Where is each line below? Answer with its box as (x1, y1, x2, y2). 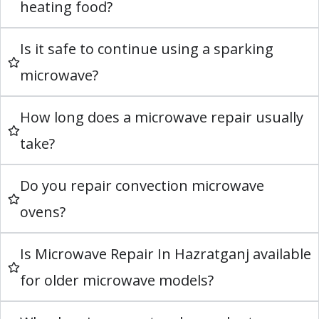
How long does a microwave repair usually (20, 108, 303, 127)
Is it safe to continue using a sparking (20, 39, 273, 59)
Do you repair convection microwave (20, 176, 264, 196)
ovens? (20, 202, 66, 222)
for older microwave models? (20, 271, 214, 291)
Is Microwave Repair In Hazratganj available (20, 244, 311, 264)
